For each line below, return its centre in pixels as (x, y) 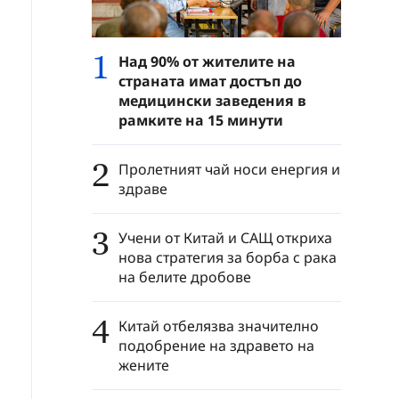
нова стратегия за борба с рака (228, 257)
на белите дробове (185, 277)
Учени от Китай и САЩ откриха (225, 237)
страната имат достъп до (210, 81)
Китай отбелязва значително (219, 326)
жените (144, 365)
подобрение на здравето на (216, 345)
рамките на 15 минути (201, 120)
